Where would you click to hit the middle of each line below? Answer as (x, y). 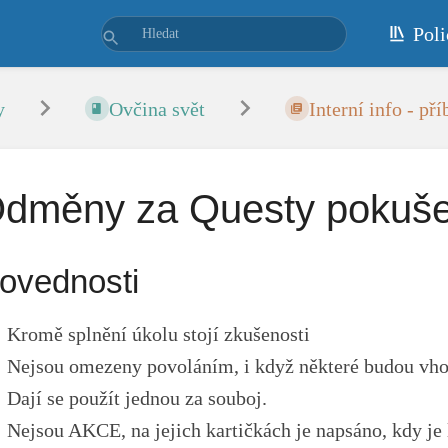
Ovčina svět (156, 108)
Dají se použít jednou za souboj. (137, 398)
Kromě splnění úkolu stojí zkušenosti (159, 334)
